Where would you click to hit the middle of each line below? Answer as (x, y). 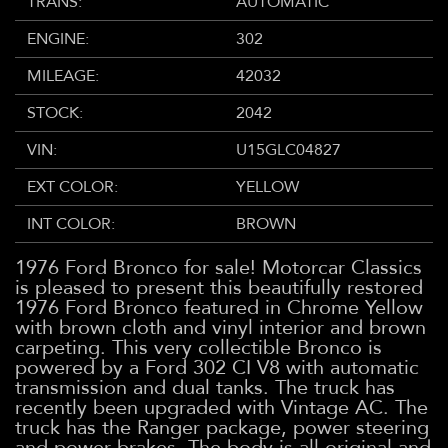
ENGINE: (58, 39)
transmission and (93, 388)
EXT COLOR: (72, 187)
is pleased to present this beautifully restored (219, 288)
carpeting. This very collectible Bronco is (198, 348)
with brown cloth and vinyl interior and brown (220, 328)
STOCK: (55, 113)
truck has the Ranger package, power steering (222, 428)
